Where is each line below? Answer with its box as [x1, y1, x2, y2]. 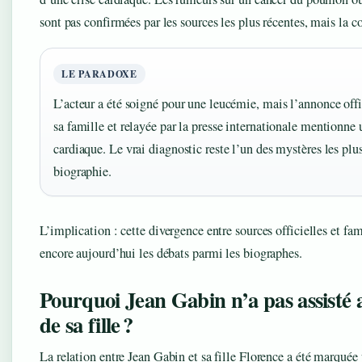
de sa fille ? [40, 308, 133, 340]
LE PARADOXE [61, 66, 137, 81]
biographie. [53, 162, 112, 180]
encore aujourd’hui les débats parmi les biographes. [40, 243, 302, 262]
